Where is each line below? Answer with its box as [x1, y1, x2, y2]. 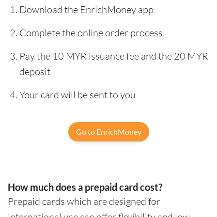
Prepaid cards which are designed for [8, 195, 160, 207]
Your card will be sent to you [19, 88, 136, 101]
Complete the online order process [19, 26, 163, 39]
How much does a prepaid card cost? [8, 181, 162, 193]
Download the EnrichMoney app [19, 3, 154, 15]
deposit [19, 65, 50, 77]
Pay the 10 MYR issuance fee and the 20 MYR [19, 49, 208, 62]
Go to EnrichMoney [76, 126, 141, 136]
